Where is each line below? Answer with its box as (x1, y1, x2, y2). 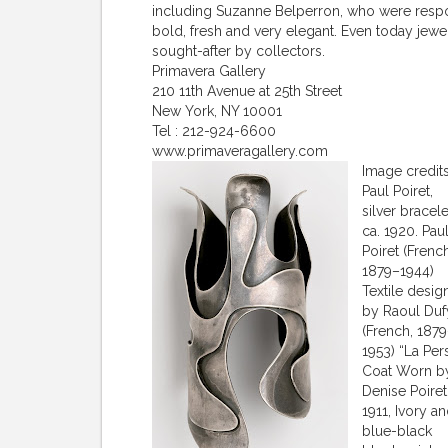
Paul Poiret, (362, 183, 433, 200)
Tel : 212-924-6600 (152, 123, 276, 140)
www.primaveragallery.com (152, 143, 328, 160)
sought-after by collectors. (152, 43, 325, 60)
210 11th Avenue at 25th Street (152, 83, 342, 100)
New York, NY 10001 (152, 103, 282, 120)
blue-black (362, 423, 432, 440)
